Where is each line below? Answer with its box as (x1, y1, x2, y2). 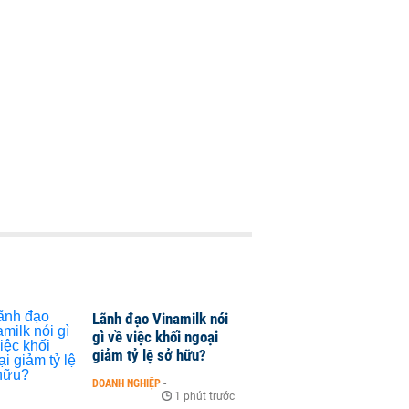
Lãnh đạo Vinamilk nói (92, 309, 228, 328)
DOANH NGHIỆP (92, 377, 161, 390)
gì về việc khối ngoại (92, 328, 218, 346)
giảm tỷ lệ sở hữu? (92, 346, 206, 364)
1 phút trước (174, 390, 235, 403)
